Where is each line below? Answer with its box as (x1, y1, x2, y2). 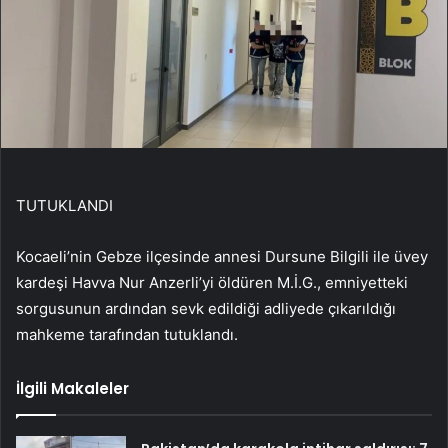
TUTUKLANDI (16, 196, 113, 216)
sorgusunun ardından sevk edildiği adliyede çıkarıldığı (16, 299, 396, 319)
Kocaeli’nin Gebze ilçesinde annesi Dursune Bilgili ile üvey (16, 247, 428, 267)
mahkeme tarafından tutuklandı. (16, 325, 238, 345)
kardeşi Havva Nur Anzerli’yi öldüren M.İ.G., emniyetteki (16, 273, 408, 293)
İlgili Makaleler (16, 378, 129, 400)
